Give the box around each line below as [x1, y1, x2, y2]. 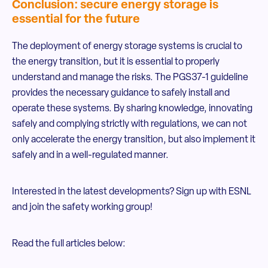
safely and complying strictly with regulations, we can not [12, 120, 247, 129]
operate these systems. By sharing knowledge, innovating [12, 104, 252, 114]
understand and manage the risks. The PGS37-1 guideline [12, 73, 248, 83]
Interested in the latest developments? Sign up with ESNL [12, 187, 251, 197]
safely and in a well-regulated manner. [12, 151, 169, 160]
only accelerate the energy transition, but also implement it [12, 135, 255, 145]
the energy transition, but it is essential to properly [12, 57, 220, 67]
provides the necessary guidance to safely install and [12, 89, 230, 98]
